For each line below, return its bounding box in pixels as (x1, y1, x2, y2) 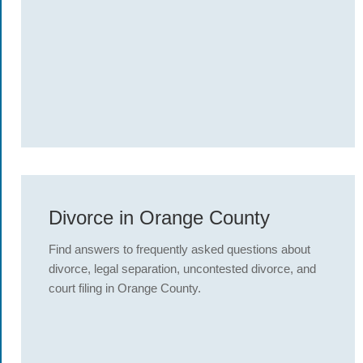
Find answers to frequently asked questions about (49, 242, 310, 256)
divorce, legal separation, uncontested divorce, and (49, 262, 316, 275)
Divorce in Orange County (49, 207, 270, 228)
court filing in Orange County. (49, 281, 201, 295)
